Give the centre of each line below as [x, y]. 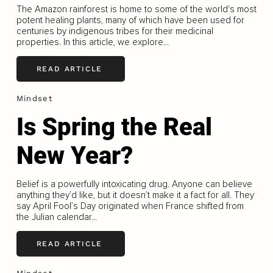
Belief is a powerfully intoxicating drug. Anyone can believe [134, 184]
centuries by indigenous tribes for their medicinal [115, 31]
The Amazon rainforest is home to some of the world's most [136, 9]
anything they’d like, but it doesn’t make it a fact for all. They [135, 195]
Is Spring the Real [114, 127]
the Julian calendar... [56, 217]
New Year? [74, 155]
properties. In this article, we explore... [92, 42]
